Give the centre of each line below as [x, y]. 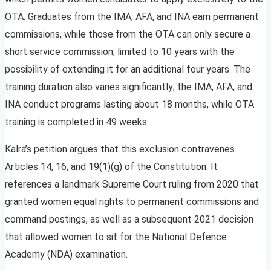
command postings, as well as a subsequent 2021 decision [129, 220]
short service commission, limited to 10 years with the [120, 52]
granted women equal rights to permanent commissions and [132, 202]
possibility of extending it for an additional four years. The [128, 70]
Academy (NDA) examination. [66, 255]
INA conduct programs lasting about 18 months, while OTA [129, 105]
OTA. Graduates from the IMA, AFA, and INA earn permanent [132, 17]
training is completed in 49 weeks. [77, 122]
